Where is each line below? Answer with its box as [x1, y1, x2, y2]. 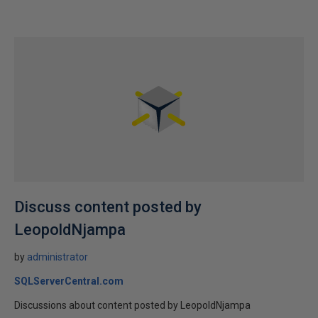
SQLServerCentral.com [14, 275, 124, 287]
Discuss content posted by [14, 197, 202, 216]
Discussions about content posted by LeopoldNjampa [14, 299, 251, 311]
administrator [27, 251, 88, 263]
